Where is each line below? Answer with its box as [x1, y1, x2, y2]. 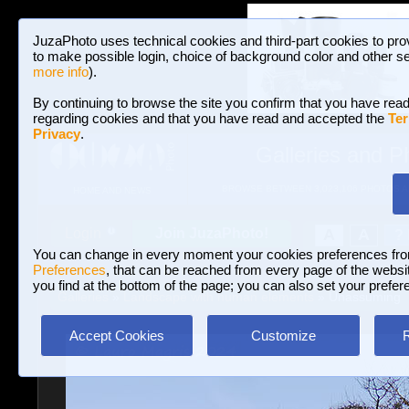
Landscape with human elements [122, 289, 314, 304]
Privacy [33, 126, 80, 142]
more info [33, 64, 89, 79]
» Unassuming [313, 289, 401, 304]
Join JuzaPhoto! [155, 225, 268, 241]
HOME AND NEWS [72, 185, 152, 196]
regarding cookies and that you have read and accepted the [33, 110, 388, 126]
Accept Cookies [69, 328, 164, 343]
